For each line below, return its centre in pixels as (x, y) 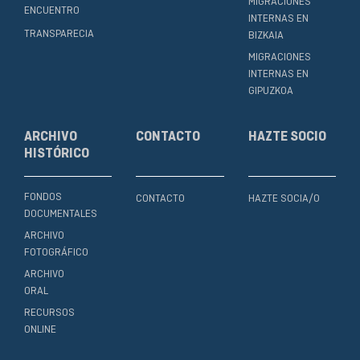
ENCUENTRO (52, 10)
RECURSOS (49, 313)
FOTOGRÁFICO (56, 252)
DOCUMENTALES (61, 214)
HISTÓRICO (57, 153)
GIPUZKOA (270, 91)
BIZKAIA (266, 35)
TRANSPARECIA (59, 34)
